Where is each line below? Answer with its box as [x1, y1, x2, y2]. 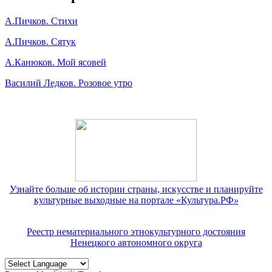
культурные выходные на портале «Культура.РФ [33, 194, 234, 205]
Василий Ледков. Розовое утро [5, 77, 132, 88]
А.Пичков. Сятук [5, 36, 76, 47]
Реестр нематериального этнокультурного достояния [27, 226, 245, 237]
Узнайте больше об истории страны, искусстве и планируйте [9, 183, 263, 194]
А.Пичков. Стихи [5, 15, 78, 26]
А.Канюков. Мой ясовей [5, 56, 106, 67]
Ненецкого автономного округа [70, 237, 202, 248]
